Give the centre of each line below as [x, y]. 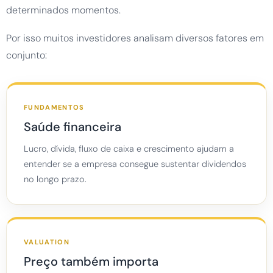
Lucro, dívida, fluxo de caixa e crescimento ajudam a [129, 149]
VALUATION [47, 242]
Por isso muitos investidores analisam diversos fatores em [135, 38]
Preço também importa [91, 262]
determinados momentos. [63, 10]
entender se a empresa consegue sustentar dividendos [135, 164]
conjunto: [27, 55]
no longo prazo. [55, 179]
